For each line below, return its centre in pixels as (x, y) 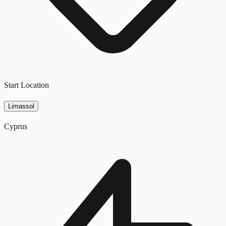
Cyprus (16, 126)
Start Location (26, 85)
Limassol (21, 106)
